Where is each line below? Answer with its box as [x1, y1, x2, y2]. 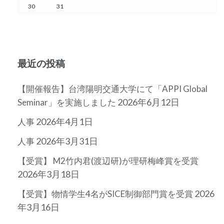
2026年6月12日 [117, 96, 179, 107]
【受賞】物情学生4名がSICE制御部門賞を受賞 [17, 188, 193, 199]
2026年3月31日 [36, 135, 98, 146]
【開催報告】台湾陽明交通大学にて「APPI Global [17, 83, 207, 94]
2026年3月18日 [17, 168, 79, 179]
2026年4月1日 [36, 115, 93, 127]
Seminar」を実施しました [17, 96, 116, 107]
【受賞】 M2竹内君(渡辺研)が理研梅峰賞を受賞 [17, 155, 198, 166]
